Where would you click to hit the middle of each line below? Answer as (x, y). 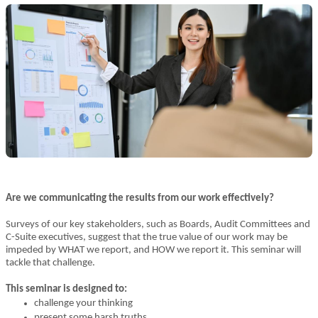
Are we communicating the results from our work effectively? (141, 198)
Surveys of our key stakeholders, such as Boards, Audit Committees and (158, 225)
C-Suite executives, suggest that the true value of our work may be (147, 237)
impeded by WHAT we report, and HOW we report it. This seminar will (153, 250)
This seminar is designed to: (66, 289)
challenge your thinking (83, 303)
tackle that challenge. (50, 263)
